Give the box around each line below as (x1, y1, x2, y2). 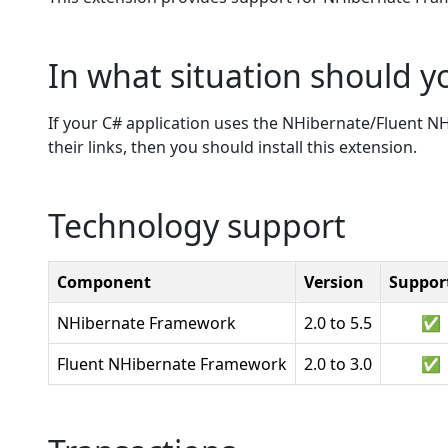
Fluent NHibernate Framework (57, 353, 287, 375)
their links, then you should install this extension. (48, 136, 417, 158)
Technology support (48, 204, 346, 247)
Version (304, 271, 364, 293)
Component (57, 271, 151, 293)
